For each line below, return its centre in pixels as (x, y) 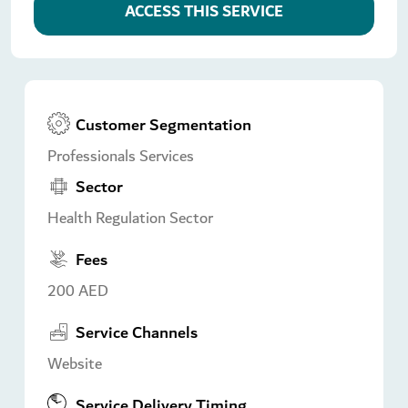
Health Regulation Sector (130, 219)
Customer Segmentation (163, 125)
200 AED (78, 291)
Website (75, 364)
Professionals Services (121, 156)
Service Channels (137, 333)
